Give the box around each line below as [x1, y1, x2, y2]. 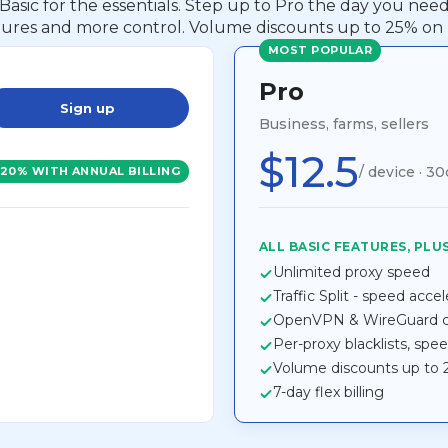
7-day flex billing [273, 382, 384, 401]
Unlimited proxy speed [273, 262, 430, 281]
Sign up [59, 99, 115, 116]
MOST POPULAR [268, 42, 373, 57]
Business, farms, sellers [259, 114, 429, 133]
